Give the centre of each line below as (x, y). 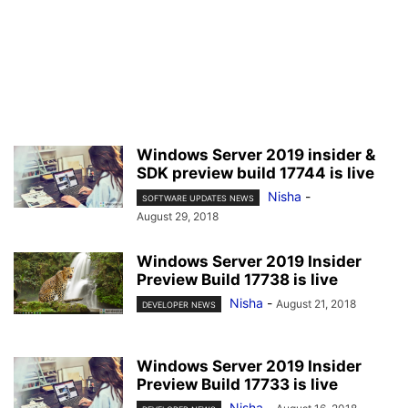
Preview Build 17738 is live (237, 280)
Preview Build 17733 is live (237, 385)
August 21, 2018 (316, 304)
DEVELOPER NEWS (179, 305)
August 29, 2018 (178, 217)
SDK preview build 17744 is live (255, 173)
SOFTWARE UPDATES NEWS (198, 199)
